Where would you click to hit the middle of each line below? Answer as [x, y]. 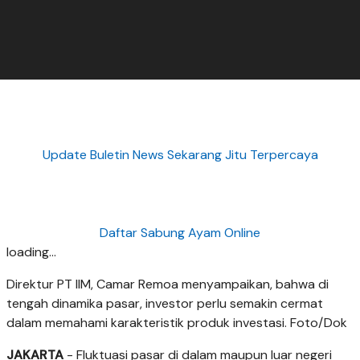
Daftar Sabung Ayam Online [180, 233]
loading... [31, 252]
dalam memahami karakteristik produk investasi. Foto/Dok [177, 323]
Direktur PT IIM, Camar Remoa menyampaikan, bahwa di [168, 284]
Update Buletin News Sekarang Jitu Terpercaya [180, 154]
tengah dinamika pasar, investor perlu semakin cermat [165, 304]
